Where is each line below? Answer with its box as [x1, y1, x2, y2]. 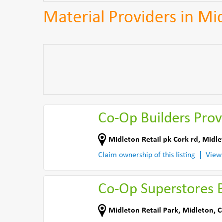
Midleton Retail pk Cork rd [109, 135, 198, 144]
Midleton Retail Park [109, 206, 178, 215]
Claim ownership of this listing [98, 151, 195, 159]
